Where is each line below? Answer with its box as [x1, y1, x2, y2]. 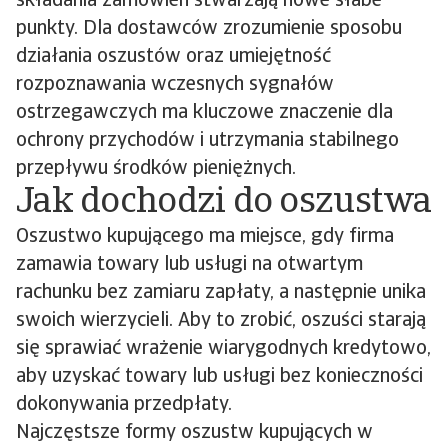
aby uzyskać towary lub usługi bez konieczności [16, 367, 423, 387]
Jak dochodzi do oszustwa [16, 185, 432, 221]
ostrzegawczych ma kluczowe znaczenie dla [16, 103, 393, 123]
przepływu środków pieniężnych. [16, 159, 296, 179]
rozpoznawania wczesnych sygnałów [16, 75, 334, 95]
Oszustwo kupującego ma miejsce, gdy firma [16, 227, 394, 247]
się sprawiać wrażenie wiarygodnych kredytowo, [16, 339, 431, 359]
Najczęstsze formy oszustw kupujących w [16, 423, 373, 443]
